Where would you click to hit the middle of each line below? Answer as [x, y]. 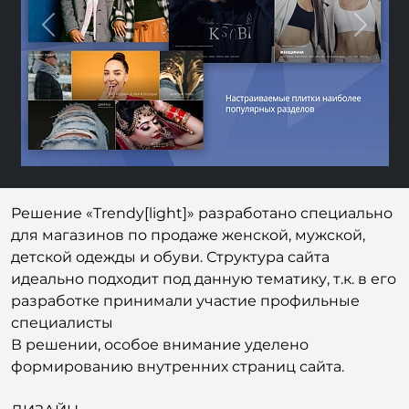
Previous [61, 49]
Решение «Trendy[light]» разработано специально [202, 243]
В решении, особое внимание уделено [160, 374]
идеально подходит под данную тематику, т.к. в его [204, 309]
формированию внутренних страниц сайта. [178, 396]
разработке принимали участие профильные [185, 330]
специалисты [62, 352]
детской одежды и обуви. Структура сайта [170, 287]
